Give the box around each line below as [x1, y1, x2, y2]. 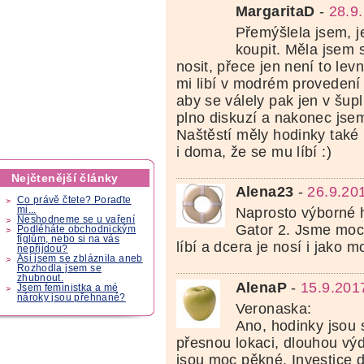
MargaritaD [235, 3, 315, 20]
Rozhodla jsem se [16, 263, 102, 274]
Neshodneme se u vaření [16, 214, 136, 225]
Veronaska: [235, 300, 312, 317]
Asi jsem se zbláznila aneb [16, 253, 143, 264]
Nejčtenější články [11, 171, 119, 184]
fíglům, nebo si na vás [16, 234, 120, 245]
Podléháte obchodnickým [16, 224, 136, 235]
